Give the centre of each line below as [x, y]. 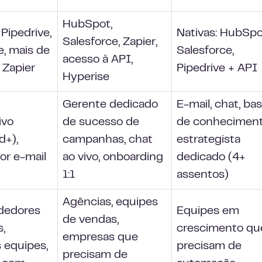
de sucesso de [101, 123]
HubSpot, [87, 25]
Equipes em [208, 211]
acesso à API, [98, 60]
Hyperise [86, 77]
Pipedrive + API [217, 69]
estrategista [208, 140]
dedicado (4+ [211, 158]
